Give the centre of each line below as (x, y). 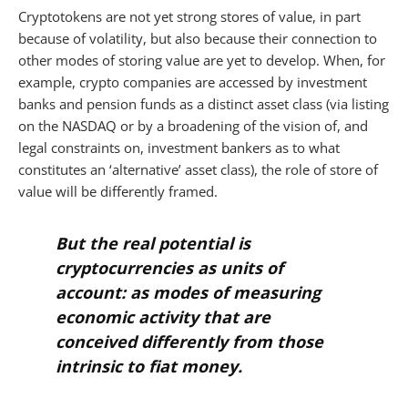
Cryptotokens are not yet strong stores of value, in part (189, 16)
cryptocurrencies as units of (169, 267)
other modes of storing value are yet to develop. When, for (202, 60)
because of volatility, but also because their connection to (198, 38)
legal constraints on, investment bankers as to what (179, 147)
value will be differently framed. (118, 191)
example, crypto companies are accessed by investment (193, 82)
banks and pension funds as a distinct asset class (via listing (204, 103)
